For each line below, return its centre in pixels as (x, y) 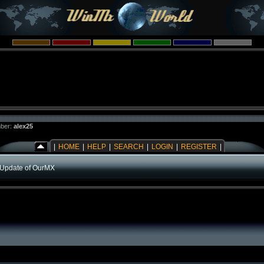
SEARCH (129, 147)
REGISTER (199, 147)
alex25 (23, 126)
